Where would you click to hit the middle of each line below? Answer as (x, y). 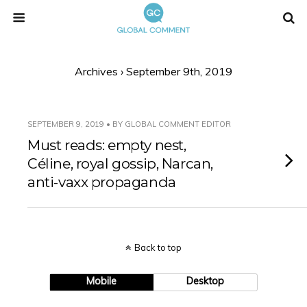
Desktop (206, 281)
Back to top (158, 247)
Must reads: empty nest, (107, 145)
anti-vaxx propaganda (102, 182)
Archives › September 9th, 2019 (153, 71)
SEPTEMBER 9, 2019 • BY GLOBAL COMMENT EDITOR (129, 124)
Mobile (102, 281)
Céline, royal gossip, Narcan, (120, 163)
